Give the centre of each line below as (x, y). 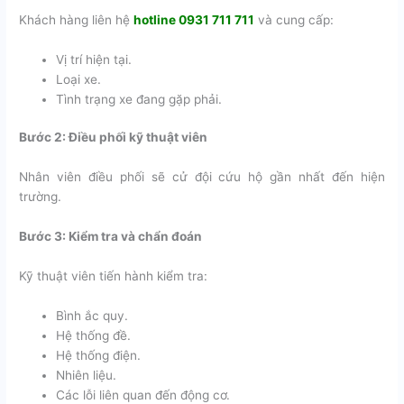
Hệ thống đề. (94, 335)
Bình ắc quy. (92, 315)
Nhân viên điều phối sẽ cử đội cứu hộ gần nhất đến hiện (202, 176)
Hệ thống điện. (99, 355)
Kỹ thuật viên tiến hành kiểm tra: (114, 275)
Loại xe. (79, 79)
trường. (41, 196)
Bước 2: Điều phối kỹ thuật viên (114, 138)
